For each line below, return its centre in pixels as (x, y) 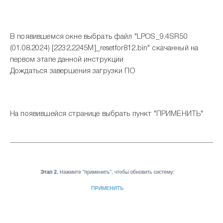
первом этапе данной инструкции (67, 59)
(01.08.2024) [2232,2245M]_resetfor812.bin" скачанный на (104, 48)
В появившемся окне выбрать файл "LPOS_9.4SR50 (99, 37)
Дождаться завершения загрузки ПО (72, 71)
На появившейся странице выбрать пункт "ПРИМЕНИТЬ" (107, 114)
